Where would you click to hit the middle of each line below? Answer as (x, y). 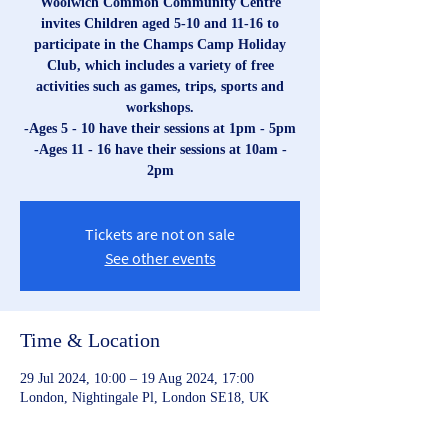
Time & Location (90, 340)
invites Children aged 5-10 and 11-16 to (160, 23)
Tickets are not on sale (160, 234)
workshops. (160, 107)
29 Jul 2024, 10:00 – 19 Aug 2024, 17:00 (137, 378)
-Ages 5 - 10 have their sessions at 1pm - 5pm (160, 128)
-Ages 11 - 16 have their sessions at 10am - (160, 149)
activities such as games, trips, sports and (160, 86)
